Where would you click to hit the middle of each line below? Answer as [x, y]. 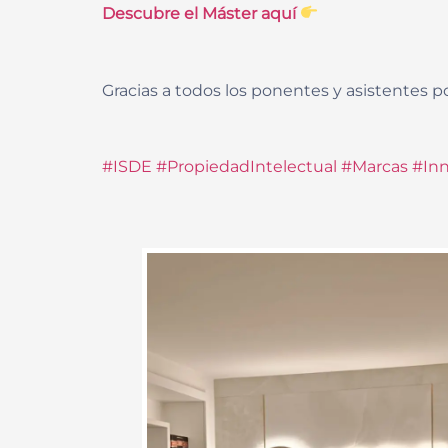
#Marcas [374, 167]
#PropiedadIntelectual [246, 167]
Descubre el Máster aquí [201, 13]
